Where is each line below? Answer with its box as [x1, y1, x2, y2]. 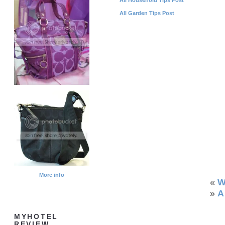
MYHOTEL [14, 213, 58, 221]
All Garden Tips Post [120, 10, 174, 17]
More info [39, 172, 64, 178]
